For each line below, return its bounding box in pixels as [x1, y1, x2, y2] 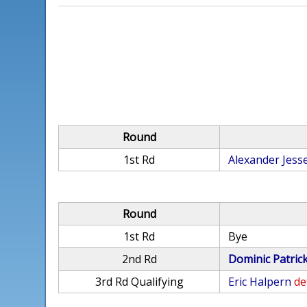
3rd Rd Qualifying [95, 274, 184, 289]
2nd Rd [121, 251, 157, 267]
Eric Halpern [228, 274, 292, 289]
